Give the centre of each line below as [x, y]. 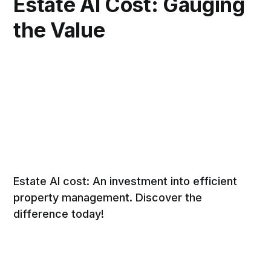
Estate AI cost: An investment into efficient [126, 181]
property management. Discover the [108, 198]
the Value [59, 30]
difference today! [59, 214]
